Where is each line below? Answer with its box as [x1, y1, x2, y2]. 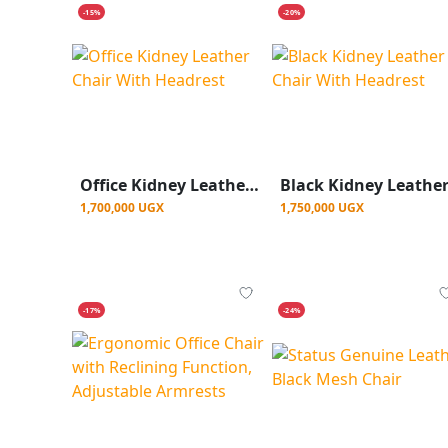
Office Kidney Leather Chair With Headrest [245, 174, 259, 197]
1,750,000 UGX [280, 199, 364, 217]
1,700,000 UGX [80, 199, 164, 217]
